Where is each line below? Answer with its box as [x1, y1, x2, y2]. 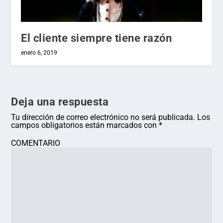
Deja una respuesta [11, 96, 109, 109]
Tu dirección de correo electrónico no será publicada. [11, 112, 196, 122]
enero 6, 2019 [21, 49, 58, 57]
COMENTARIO [11, 138, 61, 148]
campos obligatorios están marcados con [11, 120, 159, 130]
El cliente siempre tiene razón [21, 32, 172, 45]
